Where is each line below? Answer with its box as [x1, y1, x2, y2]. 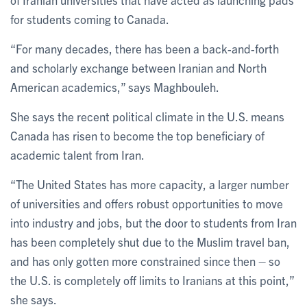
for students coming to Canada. [10, 11, 169, 26]
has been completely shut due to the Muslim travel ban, [10, 234, 290, 249]
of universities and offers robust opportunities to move [10, 195, 283, 210]
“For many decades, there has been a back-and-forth [10, 40, 279, 56]
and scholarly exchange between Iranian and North [10, 60, 267, 75]
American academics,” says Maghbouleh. [10, 79, 219, 94]
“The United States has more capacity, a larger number [10, 176, 289, 191]
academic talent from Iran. [10, 147, 145, 162]
